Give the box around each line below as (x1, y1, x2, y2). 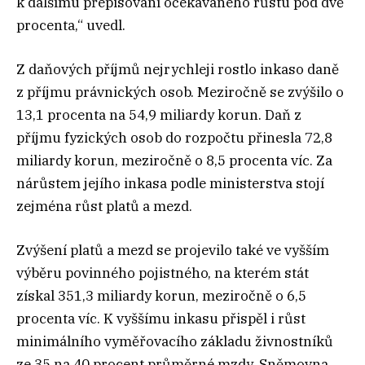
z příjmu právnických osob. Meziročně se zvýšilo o (16, 82, 344, 101)
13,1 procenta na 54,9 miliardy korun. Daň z (16, 105, 301, 124)
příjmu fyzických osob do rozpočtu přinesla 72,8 (16, 128, 332, 147)
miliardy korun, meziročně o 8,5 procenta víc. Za (16, 151, 332, 169)
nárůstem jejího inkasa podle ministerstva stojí (16, 174, 324, 192)
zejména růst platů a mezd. (16, 196, 192, 215)
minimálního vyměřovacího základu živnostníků (16, 332, 333, 350)
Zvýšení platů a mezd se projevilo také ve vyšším (16, 240, 329, 259)
